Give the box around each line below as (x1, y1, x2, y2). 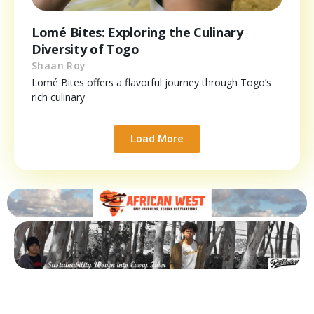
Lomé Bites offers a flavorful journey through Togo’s (32, 76, 271, 90)
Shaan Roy (32, 59, 86, 73)
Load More (130, 132, 184, 146)
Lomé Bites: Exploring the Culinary (32, 24, 243, 41)
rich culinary (32, 90, 85, 104)
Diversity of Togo (32, 41, 139, 58)
